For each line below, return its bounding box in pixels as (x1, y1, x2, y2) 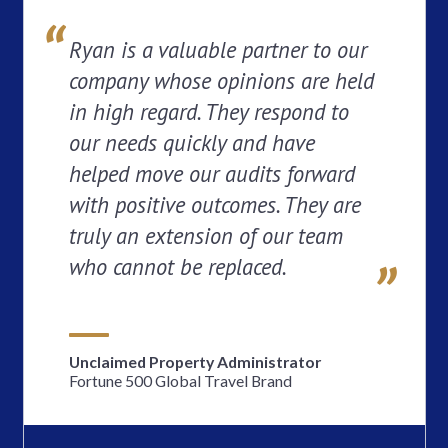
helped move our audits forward (68, 158, 355, 188)
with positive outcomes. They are (68, 189, 361, 219)
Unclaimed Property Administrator (68, 351, 321, 371)
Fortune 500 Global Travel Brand (68, 370, 292, 390)
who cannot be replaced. (68, 251, 287, 281)
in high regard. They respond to (68, 96, 349, 126)
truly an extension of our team (68, 220, 343, 250)
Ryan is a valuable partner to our (68, 34, 367, 64)
